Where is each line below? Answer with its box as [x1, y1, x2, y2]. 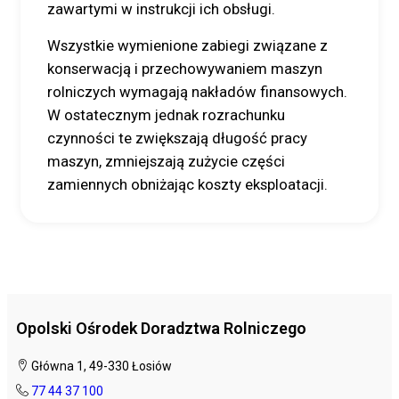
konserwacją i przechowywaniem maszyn [47, 60, 322, 77]
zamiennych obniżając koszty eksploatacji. [47, 175, 328, 193]
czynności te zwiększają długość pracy [47, 129, 307, 147]
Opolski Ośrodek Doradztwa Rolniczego [16, 319, 306, 338]
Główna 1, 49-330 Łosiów [28, 359, 172, 373]
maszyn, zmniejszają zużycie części [47, 152, 285, 170]
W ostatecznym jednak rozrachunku [47, 106, 285, 124]
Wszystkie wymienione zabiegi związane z [47, 37, 328, 54]
